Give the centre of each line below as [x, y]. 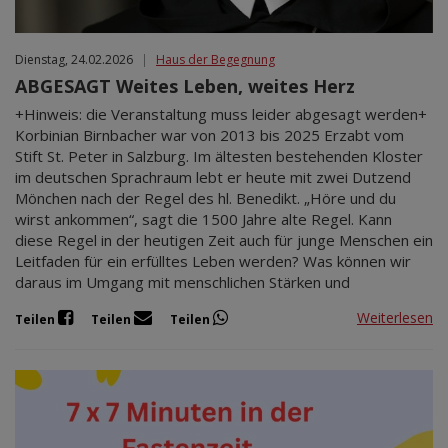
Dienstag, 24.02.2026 [74, 59]
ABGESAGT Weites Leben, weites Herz [185, 85]
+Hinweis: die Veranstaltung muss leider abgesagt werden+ [221, 113]
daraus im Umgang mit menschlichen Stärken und [182, 281]
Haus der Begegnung [215, 59]
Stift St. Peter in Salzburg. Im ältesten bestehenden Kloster [219, 155]
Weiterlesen [395, 318]
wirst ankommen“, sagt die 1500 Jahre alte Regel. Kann [203, 218]
